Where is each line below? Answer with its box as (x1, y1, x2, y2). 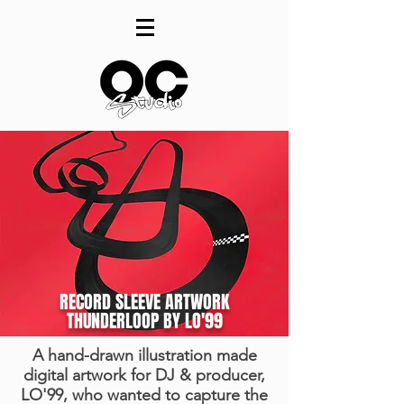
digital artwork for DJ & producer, (23, 365, 265, 385)
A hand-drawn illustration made (32, 345, 257, 365)
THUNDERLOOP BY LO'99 (66, 308, 223, 335)
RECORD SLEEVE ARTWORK (60, 289, 229, 316)
